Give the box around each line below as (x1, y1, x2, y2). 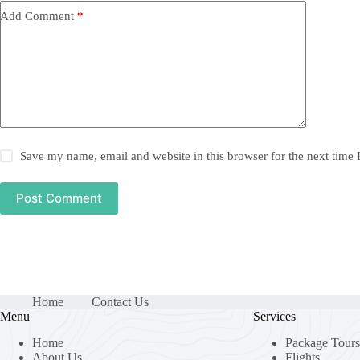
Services (252, 309, 296, 323)
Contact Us (92, 294, 149, 309)
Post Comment (16, 190, 102, 207)
